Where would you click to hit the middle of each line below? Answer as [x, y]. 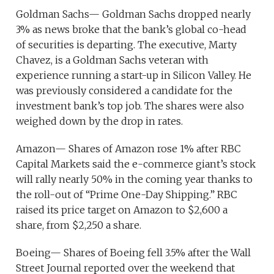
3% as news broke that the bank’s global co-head [131, 29]
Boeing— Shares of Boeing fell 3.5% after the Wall [134, 253]
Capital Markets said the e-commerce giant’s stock [136, 164]
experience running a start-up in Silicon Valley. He [134, 75]
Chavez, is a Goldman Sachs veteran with [113, 60]
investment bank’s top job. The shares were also [130, 106]
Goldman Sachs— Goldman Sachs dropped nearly [134, 14]
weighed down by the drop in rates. [100, 121]
